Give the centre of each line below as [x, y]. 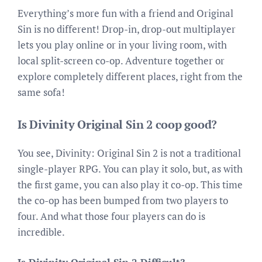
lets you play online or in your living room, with [122, 45]
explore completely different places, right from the [130, 76]
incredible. [41, 232]
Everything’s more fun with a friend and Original [125, 13]
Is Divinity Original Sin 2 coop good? [118, 124]
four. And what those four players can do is [111, 216]
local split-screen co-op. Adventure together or [121, 61]
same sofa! [41, 92]
